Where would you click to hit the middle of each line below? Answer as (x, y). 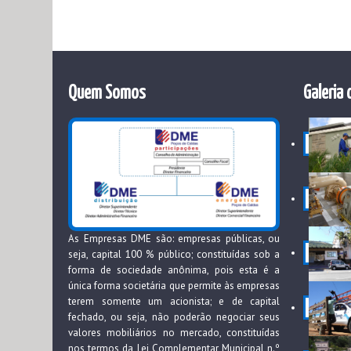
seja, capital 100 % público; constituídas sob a (174, 255)
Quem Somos (107, 94)
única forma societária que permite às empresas (174, 286)
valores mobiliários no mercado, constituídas (174, 333)
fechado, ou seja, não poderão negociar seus (174, 317)
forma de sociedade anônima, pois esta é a (174, 270)
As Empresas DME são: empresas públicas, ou (174, 239)
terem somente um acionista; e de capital (174, 302)
